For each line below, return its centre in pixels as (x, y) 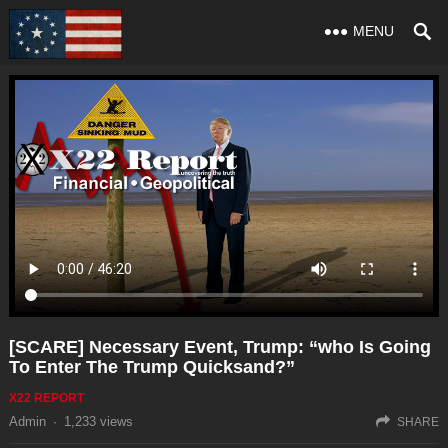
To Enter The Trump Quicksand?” (151, 366)
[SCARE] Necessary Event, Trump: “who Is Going (219, 346)
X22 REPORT (46, 397)
